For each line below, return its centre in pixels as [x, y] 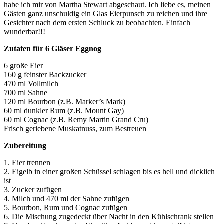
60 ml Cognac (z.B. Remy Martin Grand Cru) [76, 120]
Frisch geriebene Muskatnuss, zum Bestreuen [75, 129]
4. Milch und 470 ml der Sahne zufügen [67, 199]
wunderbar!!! [25, 32]
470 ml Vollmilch [31, 84]
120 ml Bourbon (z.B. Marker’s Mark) [65, 102]
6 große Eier [23, 66]
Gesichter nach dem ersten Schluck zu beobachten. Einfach [97, 23]
